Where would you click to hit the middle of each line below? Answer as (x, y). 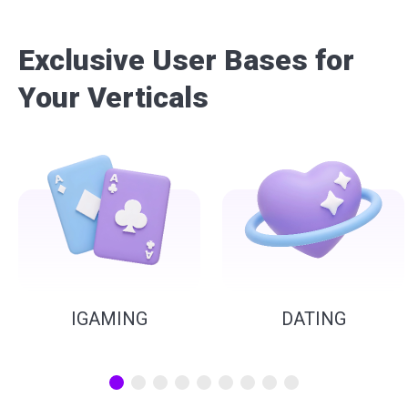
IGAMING (109, 318)
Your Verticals (113, 97)
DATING (313, 318)
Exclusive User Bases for (186, 60)
